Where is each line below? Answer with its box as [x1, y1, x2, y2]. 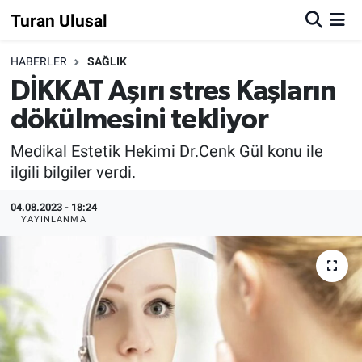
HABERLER [10, 55, 67, 69]
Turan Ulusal [10, 10, 107, 31]
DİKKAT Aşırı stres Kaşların [10, 77, 337, 106]
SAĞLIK [86, 55, 127, 69]
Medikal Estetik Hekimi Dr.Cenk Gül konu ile [10, 141, 323, 162]
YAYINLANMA [20, 213, 86, 225]
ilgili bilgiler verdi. [10, 162, 136, 183]
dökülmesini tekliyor [10, 105, 268, 134]
